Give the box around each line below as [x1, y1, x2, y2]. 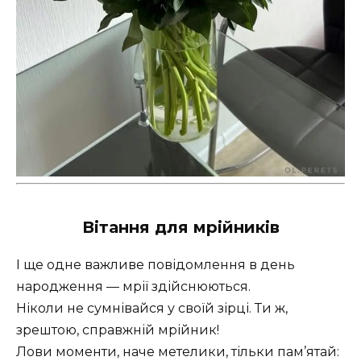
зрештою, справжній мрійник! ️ [16, 322, 222, 338]
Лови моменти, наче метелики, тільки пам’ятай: [16, 343, 339, 359]
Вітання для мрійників [81, 217, 280, 237]
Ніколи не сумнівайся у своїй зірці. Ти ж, [16, 300, 288, 316]
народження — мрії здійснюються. [16, 278, 251, 294]
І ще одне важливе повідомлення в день [16, 256, 295, 272]
